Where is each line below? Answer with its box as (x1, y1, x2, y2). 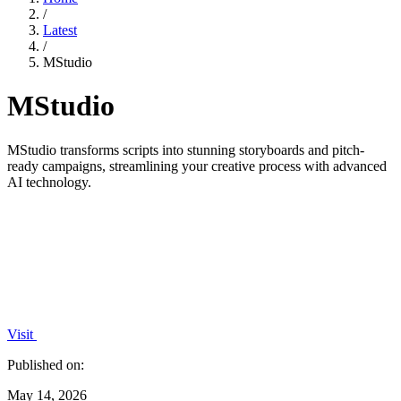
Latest (43, 22, 77, 38)
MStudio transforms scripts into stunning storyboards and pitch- (7, 141, 364, 158)
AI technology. (7, 174, 91, 190)
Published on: (7, 356, 84, 372)
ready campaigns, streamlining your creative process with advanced (7, 158, 387, 174)
